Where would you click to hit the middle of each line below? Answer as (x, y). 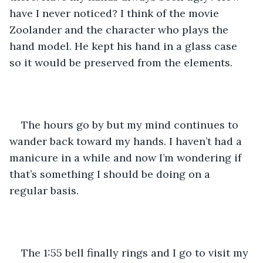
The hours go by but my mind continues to (131, 124)
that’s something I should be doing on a (111, 174)
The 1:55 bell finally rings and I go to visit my (136, 252)
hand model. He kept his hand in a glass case (125, 46)
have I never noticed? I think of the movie (116, 13)
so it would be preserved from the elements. (122, 62)
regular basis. (45, 190)
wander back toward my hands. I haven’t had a (127, 141)
